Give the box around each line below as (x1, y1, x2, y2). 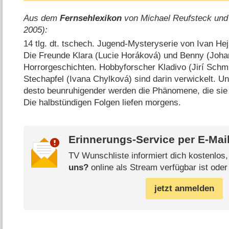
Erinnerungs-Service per (68, 133, 198, 146)
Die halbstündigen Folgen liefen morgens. (24, 97, 181, 107)
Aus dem (24, 13, 60, 23)
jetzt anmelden (154, 184, 214, 194)
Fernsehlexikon (60, 13, 122, 23)
